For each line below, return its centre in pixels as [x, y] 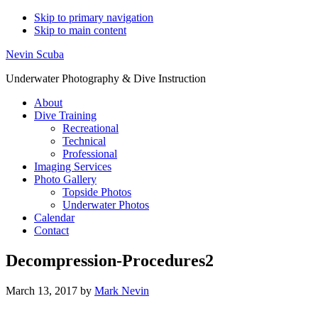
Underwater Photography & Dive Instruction [106, 78]
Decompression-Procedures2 [110, 260]
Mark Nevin [122, 290]
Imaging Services [73, 166]
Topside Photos [97, 192]
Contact [51, 230]
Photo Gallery [65, 179]
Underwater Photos [106, 205]
